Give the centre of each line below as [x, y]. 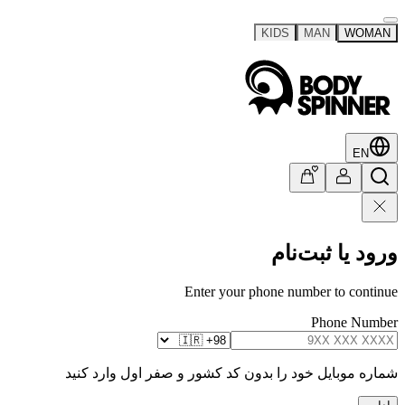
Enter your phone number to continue [291, 291]
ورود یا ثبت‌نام [334, 253]
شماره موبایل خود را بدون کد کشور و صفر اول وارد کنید [231, 372]
